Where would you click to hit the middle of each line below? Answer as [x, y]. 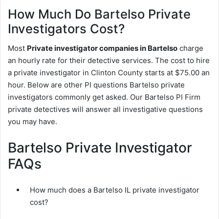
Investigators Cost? [66, 28]
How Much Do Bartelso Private [99, 14]
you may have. [33, 122]
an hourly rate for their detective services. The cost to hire [109, 61]
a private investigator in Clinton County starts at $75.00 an [109, 73]
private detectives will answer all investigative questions [105, 109]
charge [190, 48]
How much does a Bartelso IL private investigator [115, 190]
